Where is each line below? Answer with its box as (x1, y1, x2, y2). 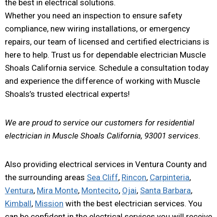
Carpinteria (150, 172, 189, 182)
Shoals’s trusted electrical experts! (5, 89, 130, 99)
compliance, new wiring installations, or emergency (5, 23, 190, 33)
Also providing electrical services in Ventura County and (5, 159, 207, 169)
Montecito (81, 185, 119, 195)
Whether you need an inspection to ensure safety (5, 10, 182, 20)
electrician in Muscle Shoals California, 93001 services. (5, 130, 201, 140)
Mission (35, 198, 63, 208)
